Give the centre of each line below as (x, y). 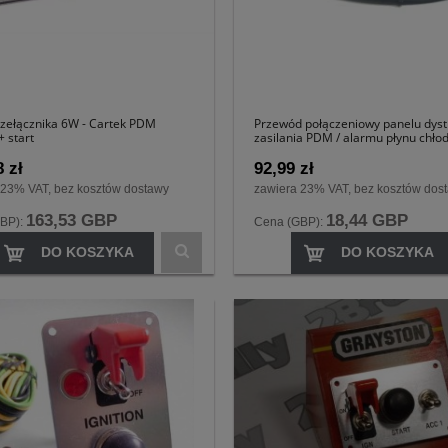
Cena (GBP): (290, 222)
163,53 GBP (71, 221)
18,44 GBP (367, 221)
